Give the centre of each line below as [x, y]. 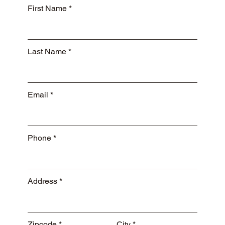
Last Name [47, 52]
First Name [47, 9]
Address [43, 181]
